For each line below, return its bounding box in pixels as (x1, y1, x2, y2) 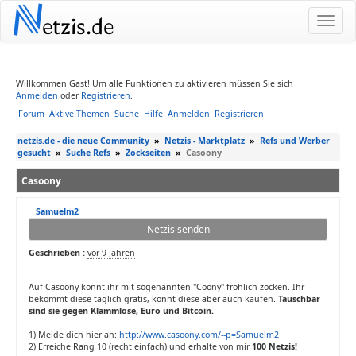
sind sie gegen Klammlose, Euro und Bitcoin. (29, 305, 214, 316)
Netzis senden (146, 222, 210, 236)
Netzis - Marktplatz (164, 135, 245, 146)
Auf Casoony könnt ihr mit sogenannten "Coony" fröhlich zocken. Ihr (29, 281, 304, 292)
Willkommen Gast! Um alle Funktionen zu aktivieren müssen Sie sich (16, 78, 293, 89)
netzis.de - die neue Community (17, 135, 149, 146)
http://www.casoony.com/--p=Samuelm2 (119, 329, 279, 340)
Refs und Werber (260, 135, 330, 146)
